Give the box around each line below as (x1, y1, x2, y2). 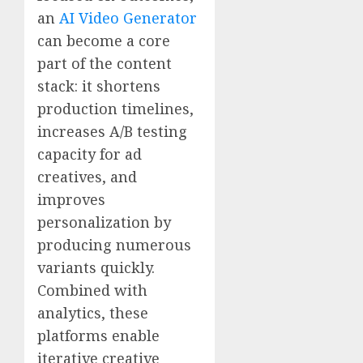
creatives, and (37, 166, 137, 186)
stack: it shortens (37, 75, 160, 96)
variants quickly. (37, 257, 155, 277)
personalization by (37, 211, 171, 232)
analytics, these (37, 302, 148, 322)
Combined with (37, 280, 147, 300)
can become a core (37, 30, 170, 50)
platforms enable (37, 325, 160, 345)
